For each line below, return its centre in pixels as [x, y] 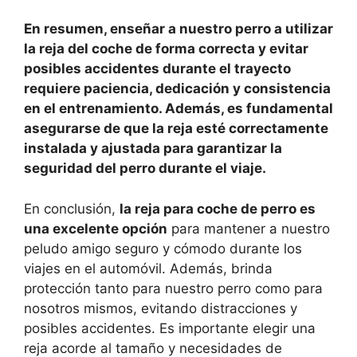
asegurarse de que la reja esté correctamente [176, 129]
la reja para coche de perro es [218, 208]
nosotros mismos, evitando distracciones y [161, 308]
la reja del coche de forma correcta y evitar [166, 49]
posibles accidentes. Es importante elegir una [170, 328]
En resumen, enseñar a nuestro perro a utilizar [178, 29]
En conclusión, [72, 208]
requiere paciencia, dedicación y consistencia [177, 89]
